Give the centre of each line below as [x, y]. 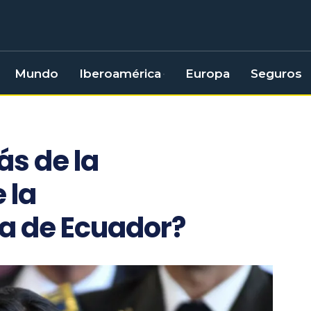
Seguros [277, 74]
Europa [208, 74]
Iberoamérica [120, 74]
